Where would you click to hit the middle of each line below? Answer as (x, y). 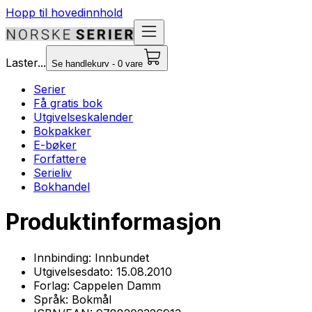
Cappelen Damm (117, 285)
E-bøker (55, 145)
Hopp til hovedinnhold (64, 13)
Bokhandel (62, 187)
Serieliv (53, 173)
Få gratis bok (68, 103)
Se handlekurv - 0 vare (97, 64)
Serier (49, 89)
